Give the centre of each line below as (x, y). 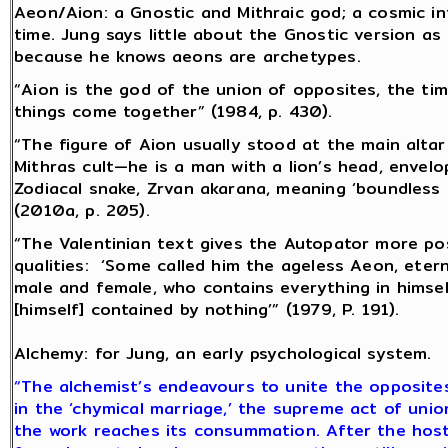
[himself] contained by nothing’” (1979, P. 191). (207, 310)
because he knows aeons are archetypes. (187, 57)
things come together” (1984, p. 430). (173, 112)
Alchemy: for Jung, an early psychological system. (223, 354)
